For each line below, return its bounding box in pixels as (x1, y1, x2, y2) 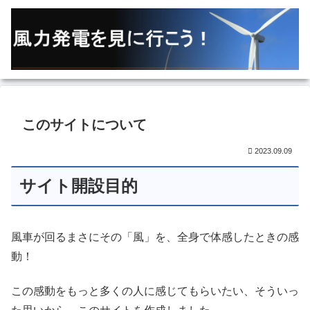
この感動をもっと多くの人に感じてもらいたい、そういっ (11, 285, 299, 298)
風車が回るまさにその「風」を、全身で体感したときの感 (11, 230, 299, 243)
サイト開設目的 (19, 176, 138, 196)
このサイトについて (22, 117, 147, 133)
